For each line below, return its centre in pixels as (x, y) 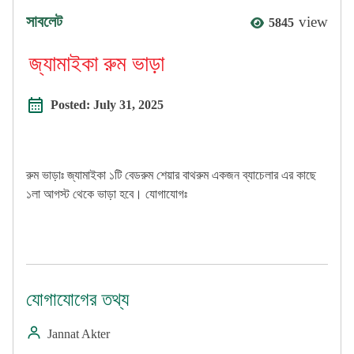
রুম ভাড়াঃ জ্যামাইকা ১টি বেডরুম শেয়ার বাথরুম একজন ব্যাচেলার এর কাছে (171, 175)
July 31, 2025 (128, 105)
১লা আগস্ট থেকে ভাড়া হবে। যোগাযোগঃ (107, 194)
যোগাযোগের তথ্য (77, 300)
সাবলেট (44, 22)
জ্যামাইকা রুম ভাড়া (97, 64)
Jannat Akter (79, 334)
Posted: (72, 105)
